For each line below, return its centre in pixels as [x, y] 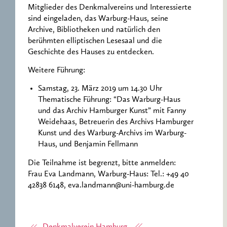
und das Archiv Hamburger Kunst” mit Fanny [112, 111]
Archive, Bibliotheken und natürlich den [94, 30]
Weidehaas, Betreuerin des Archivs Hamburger [116, 122]
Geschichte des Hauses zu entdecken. [91, 52]
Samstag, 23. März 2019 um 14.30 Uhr [100, 89]
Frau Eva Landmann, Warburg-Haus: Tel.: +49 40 [108, 174]
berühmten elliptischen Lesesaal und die [95, 41]
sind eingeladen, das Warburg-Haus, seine [98, 18]
